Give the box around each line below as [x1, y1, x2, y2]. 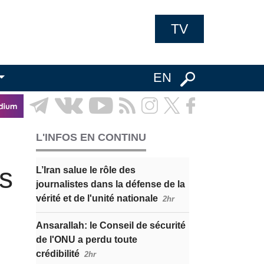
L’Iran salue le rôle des [36, 165, 136, 175]
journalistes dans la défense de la [36, 179, 185, 189]
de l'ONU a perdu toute [36, 235, 137, 245]
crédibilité [36, 249, 80, 259]
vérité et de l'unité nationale [36, 193, 158, 203]
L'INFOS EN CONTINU [36, 131, 146, 143]
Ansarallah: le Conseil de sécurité [36, 220, 186, 230]
